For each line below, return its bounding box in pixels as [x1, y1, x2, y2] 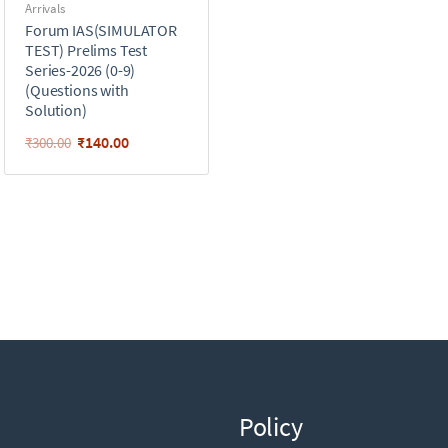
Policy [239, 410, 303, 444]
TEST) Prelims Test [25, 40, 148, 61]
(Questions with [25, 80, 129, 101]
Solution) [25, 100, 87, 121]
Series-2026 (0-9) [25, 60, 136, 81]
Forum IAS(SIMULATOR [25, 20, 177, 41]
